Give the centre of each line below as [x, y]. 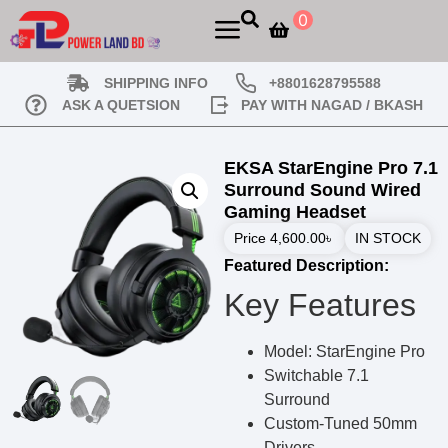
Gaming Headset [295, 212]
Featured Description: [306, 265]
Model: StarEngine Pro [344, 351]
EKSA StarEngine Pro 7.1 [331, 168]
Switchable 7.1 [316, 375]
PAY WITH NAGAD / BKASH [332, 104]
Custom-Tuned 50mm [340, 423]
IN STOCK [388, 238]
